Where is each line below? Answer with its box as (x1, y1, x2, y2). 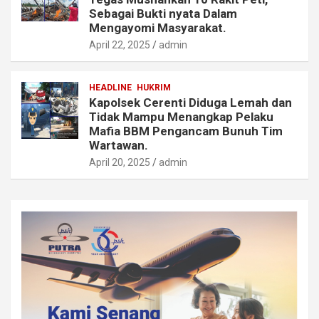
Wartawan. (89, 138, 148, 152)
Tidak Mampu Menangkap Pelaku (89, 110, 273, 124)
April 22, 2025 (89, 39, 150, 51)
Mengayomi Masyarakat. (89, 21, 226, 35)
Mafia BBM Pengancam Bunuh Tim (89, 124, 283, 138)
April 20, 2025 (89, 157, 150, 168)
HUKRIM (137, 83, 171, 93)
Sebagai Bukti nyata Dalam (89, 6, 237, 21)
